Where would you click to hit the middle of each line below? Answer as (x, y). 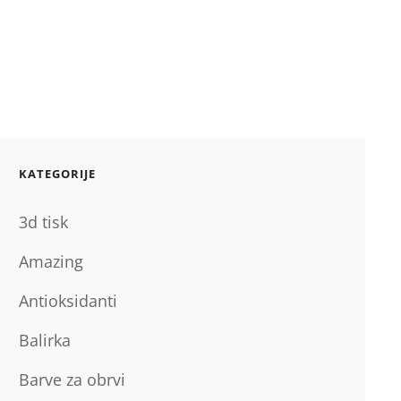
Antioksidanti (68, 301)
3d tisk (43, 222)
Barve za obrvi (72, 380)
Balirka (44, 340)
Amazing (51, 261)
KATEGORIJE (57, 174)
